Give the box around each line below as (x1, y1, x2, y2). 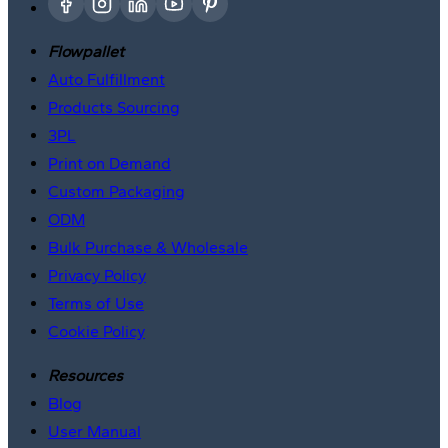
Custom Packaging (48, 181, 185, 201)
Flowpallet (48, 41, 124, 61)
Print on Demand (48, 153, 171, 173)
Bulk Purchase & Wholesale (48, 237, 248, 257)
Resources (48, 365, 123, 385)
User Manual (48, 421, 141, 441)
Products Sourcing (48, 97, 180, 117)
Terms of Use (48, 293, 144, 313)
